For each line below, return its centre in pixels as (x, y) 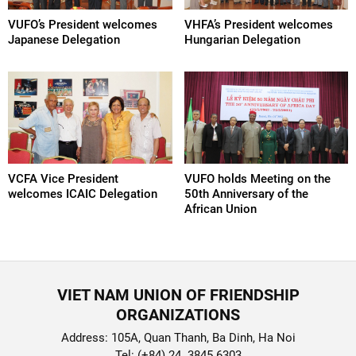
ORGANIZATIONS (178, 315)
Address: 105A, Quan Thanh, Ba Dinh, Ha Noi (178, 338)
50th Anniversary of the (246, 194)
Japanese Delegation (64, 39)
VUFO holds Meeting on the (257, 179)
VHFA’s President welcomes (258, 24)
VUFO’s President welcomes (83, 24)
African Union (220, 209)
